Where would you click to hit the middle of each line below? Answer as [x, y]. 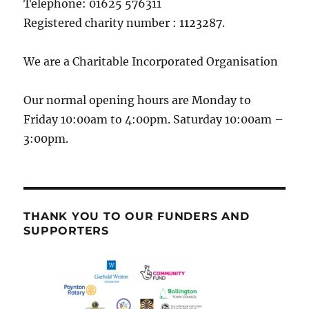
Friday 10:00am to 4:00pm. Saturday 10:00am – [154, 120]
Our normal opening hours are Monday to [138, 100]
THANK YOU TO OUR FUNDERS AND [137, 217]
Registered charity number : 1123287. [124, 23]
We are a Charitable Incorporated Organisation [151, 62]
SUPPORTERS [66, 231]
